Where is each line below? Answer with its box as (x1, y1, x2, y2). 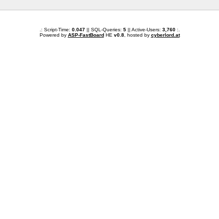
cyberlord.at (151, 32, 180, 38)
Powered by (39, 32, 68, 38)
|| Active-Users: (126, 27, 162, 32)
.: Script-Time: (39, 27, 72, 32)
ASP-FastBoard (67, 32, 104, 38)
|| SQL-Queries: (85, 27, 123, 32)
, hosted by (124, 32, 151, 38)
